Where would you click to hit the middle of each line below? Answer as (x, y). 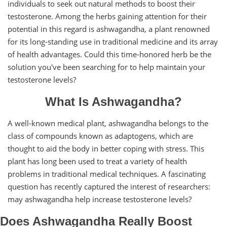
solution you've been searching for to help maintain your (106, 67)
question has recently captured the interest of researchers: (109, 187)
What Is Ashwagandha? (113, 102)
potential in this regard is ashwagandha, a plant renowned (109, 29)
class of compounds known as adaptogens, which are (100, 136)
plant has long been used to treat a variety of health (97, 161)
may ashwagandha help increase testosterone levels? (100, 199)
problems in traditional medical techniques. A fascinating (107, 174)
